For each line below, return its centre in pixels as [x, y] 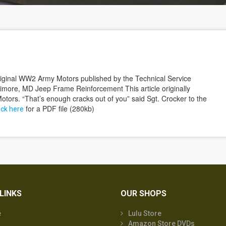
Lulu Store [145, 213]
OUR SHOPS [144, 193]
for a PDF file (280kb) [59, 108]
